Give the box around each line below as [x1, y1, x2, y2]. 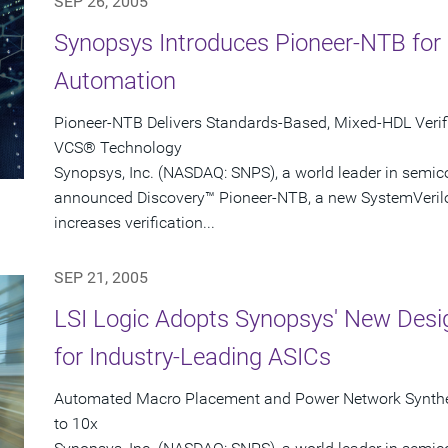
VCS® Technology [54, 138, 182, 158]
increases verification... [54, 213, 215, 233]
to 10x [54, 414, 98, 434]
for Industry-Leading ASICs [54, 343, 331, 372]
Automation [54, 67, 176, 96]
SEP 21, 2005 [54, 268, 148, 288]
